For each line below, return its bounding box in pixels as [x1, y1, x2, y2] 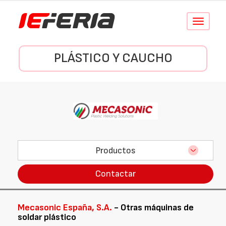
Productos [95, 145, 136, 156]
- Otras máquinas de [112, 202, 194, 213]
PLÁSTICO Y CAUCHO [53, 50, 173, 66]
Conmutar [197, 18, 225, 25]
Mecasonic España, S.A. [18, 202, 112, 213]
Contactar [95, 168, 136, 179]
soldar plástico [18, 212, 76, 222]
